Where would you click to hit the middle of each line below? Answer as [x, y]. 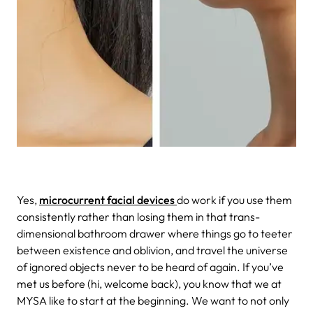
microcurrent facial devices [108, 199]
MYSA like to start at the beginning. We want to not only [153, 300]
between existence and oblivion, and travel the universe [152, 250]
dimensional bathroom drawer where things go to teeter [155, 233]
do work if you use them [234, 199]
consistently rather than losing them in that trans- [138, 216]
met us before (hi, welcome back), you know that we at [149, 283]
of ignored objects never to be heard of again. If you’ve [150, 267]
